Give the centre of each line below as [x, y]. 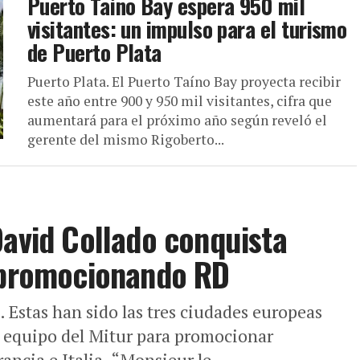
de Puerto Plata [94, 52]
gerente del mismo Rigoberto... [126, 139]
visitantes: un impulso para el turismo [187, 29]
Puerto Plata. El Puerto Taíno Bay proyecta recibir [184, 82]
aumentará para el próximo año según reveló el [177, 120]
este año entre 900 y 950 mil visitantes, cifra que [180, 101]
